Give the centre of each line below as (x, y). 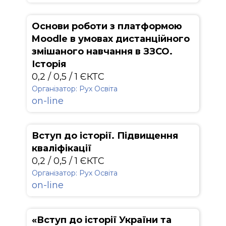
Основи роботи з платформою (107, 26)
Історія (49, 64)
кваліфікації (62, 148)
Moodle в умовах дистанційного (111, 39)
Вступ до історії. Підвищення (105, 136)
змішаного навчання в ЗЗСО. (102, 51)
